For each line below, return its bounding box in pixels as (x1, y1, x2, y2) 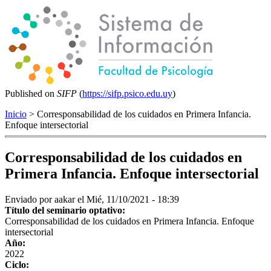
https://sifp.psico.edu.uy (82, 88, 172, 99)
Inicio (5, 109, 27, 119)
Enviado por (5, 194, 54, 204)
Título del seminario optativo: (5, 204, 128, 215)
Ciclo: (5, 259, 31, 270)
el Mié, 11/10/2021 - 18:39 (75, 194, 179, 204)
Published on (5, 88, 57, 99)
